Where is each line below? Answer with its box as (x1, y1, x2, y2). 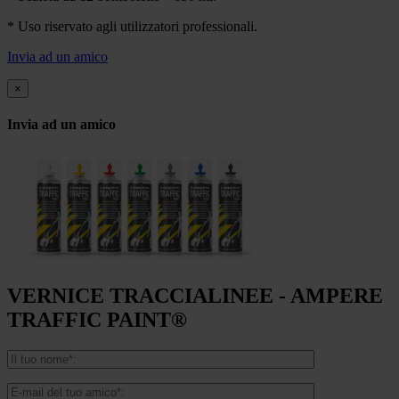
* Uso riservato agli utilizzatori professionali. (7, 18, 257, 34)
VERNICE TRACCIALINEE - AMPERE (7, 284, 383, 308)
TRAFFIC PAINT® (7, 308, 187, 332)
